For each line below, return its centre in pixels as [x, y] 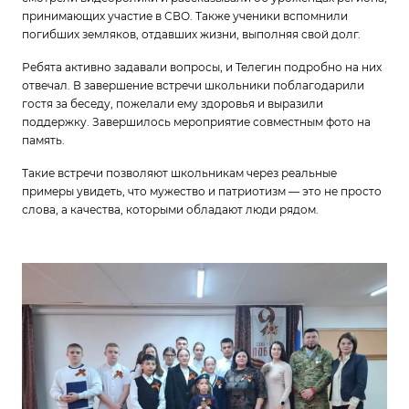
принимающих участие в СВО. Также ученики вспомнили [185, 16]
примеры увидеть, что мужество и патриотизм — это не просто [202, 191]
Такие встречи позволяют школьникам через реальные [179, 173]
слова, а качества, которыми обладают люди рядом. [170, 210]
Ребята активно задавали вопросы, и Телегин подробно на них [202, 67]
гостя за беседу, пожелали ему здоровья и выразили [173, 104]
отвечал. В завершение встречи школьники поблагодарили [193, 85]
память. [46, 140]
